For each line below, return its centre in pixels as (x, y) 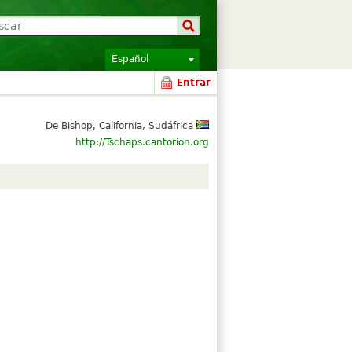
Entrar (194, 82)
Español (130, 59)
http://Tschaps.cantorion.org (142, 142)
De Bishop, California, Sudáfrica (121, 126)
